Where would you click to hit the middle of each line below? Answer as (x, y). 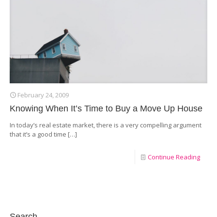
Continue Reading (174, 157)
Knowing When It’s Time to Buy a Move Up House (106, 108)
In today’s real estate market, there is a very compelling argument (106, 125)
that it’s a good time (38, 134)
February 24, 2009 (43, 95)
